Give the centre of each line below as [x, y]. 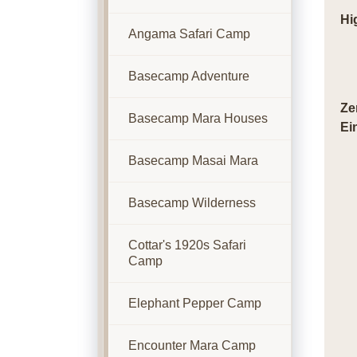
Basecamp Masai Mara [193, 161]
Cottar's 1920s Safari [187, 245]
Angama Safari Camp [189, 34]
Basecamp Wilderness [192, 203]
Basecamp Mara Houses [198, 118]
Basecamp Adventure [188, 76]
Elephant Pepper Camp [194, 303]
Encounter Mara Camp [192, 345]
